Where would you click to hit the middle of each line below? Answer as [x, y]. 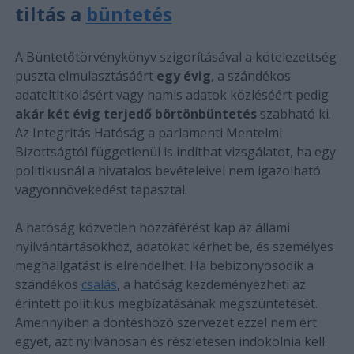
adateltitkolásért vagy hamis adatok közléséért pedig [171, 94]
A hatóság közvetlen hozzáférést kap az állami [152, 227]
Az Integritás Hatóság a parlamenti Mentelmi [148, 132]
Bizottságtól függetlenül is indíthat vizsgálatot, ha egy [175, 151]
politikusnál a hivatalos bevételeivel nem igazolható [168, 170]
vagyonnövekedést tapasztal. [101, 189]
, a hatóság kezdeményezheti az [211, 284]
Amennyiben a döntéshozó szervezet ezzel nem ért [166, 322]
